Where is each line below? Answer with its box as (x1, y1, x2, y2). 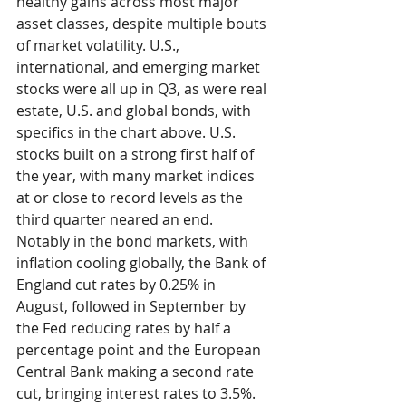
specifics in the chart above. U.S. (16, 121, 239, 142)
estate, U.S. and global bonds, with (16, 100, 255, 121)
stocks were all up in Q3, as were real (16, 78, 270, 99)
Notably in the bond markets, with (16, 230, 252, 251)
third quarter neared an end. (16, 208, 220, 229)
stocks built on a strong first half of (16, 143, 257, 164)
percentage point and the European (16, 339, 265, 360)
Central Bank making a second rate (16, 361, 257, 382)
